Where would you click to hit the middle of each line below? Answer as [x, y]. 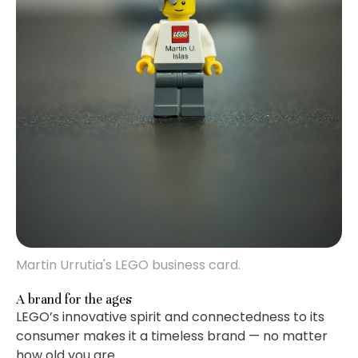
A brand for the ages [76, 299]
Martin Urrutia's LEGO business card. [128, 265]
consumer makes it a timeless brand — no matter [172, 336]
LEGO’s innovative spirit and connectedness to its [170, 317]
